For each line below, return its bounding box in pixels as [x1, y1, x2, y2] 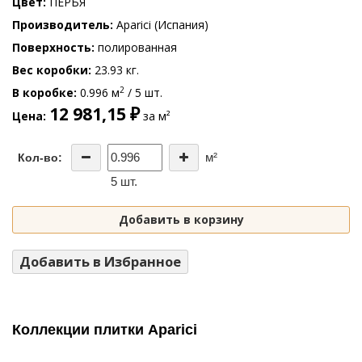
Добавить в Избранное [19, 251, 181, 271]
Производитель [12, 16, 110, 32]
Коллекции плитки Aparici [12, 321, 197, 338]
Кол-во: [17, 150, 62, 164]
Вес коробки [12, 61, 88, 78]
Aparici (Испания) [113, 16, 208, 32]
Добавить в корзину [118, 211, 244, 227]
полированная [95, 39, 177, 55]
